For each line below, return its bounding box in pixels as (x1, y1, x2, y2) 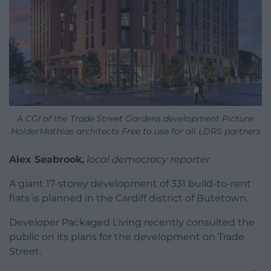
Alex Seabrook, (9, 154, 84, 166)
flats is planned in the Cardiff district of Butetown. (9, 192, 248, 204)
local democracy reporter (84, 154, 212, 166)
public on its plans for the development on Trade (9, 231, 244, 243)
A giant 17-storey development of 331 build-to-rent (9, 178, 251, 190)
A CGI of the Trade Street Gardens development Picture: (16, 113, 255, 125)
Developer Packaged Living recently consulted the (9, 217, 255, 229)
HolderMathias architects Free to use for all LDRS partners (10, 126, 261, 137)
